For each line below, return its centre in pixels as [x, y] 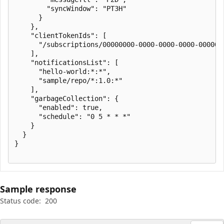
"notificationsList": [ [66, 62]
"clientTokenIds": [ [60, 35]
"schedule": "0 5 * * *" [72, 116]
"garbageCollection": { [66, 98]
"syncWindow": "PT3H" [70, 8]
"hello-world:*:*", [62, 71]
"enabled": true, [58, 107]
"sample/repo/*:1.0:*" [68, 80]
